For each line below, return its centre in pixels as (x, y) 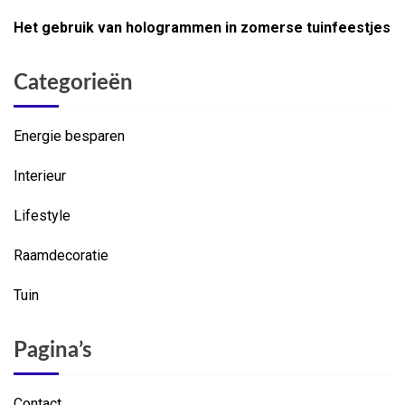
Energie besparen (69, 137)
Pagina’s (53, 351)
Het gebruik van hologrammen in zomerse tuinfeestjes (202, 28)
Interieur (40, 176)
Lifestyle (42, 216)
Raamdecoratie (61, 256)
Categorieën (73, 84)
